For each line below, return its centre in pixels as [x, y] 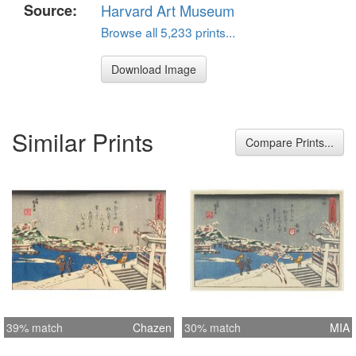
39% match [35, 328]
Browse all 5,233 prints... [168, 31]
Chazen [152, 328]
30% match [213, 328]
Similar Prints [83, 142]
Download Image [154, 69]
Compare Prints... [290, 143]
